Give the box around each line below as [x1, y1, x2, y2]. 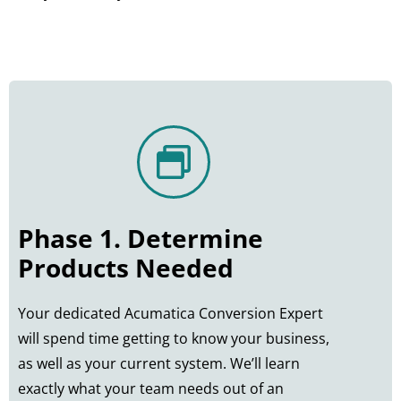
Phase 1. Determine [18, 221, 263, 256]
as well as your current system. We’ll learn [18, 354, 300, 374]
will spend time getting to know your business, [18, 328, 329, 349]
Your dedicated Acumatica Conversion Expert [18, 303, 323, 324]
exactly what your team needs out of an [18, 379, 284, 399]
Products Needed [18, 251, 234, 286]
